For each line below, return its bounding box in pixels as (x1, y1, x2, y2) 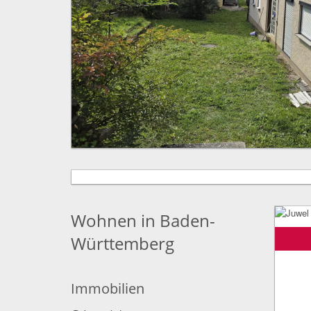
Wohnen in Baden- (71, 209, 215, 233)
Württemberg (71, 232, 174, 255)
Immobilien (71, 279, 144, 299)
